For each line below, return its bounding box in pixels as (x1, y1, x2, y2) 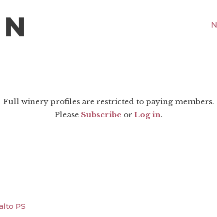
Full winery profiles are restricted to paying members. (3, 97, 214, 107)
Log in (134, 110, 161, 120)
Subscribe (80, 110, 122, 120)
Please (54, 110, 81, 120)
